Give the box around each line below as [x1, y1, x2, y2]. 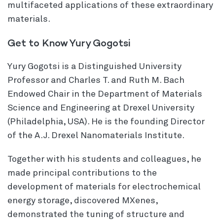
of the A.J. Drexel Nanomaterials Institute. [7, 131, 184, 140]
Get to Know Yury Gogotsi [7, 37, 131, 49]
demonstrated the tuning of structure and [7, 210, 184, 219]
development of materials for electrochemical [7, 182, 201, 191]
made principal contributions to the [7, 168, 157, 178]
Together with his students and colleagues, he [7, 154, 201, 164]
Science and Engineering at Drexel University [7, 103, 194, 112]
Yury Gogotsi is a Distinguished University [7, 62, 182, 71]
